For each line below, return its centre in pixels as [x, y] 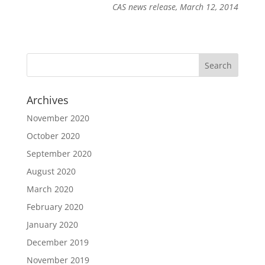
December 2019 [57, 242]
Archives [47, 100]
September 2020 [59, 153]
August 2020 [51, 171]
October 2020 [53, 136]
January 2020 [52, 224]
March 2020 [50, 189]
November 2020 [58, 118]
